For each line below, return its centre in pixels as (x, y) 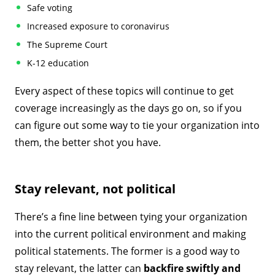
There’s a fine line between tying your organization (131, 217)
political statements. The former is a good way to (128, 251)
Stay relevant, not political (95, 189)
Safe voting (50, 8)
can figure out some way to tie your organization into (137, 125)
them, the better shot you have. (88, 142)
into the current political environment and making (131, 234)
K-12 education (58, 63)
